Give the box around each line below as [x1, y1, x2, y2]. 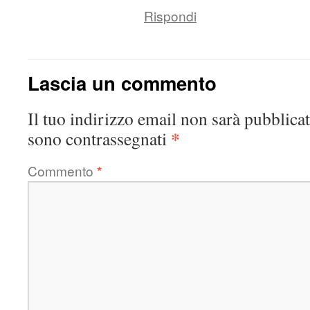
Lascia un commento [28, 69, 217, 96]
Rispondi [144, 6, 197, 25]
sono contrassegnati [28, 127, 171, 150]
